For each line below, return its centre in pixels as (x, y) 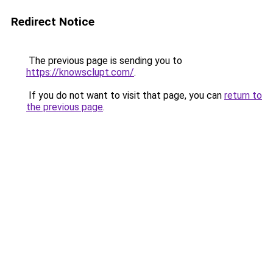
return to (243, 95)
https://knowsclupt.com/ (80, 72)
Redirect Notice (53, 22)
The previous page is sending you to (104, 61)
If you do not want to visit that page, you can (125, 95)
